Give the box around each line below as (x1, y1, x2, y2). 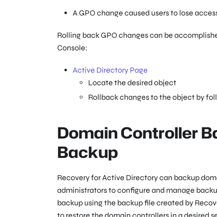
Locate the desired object (88, 78, 176, 88)
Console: (57, 43, 87, 53)
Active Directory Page (73, 65, 148, 75)
